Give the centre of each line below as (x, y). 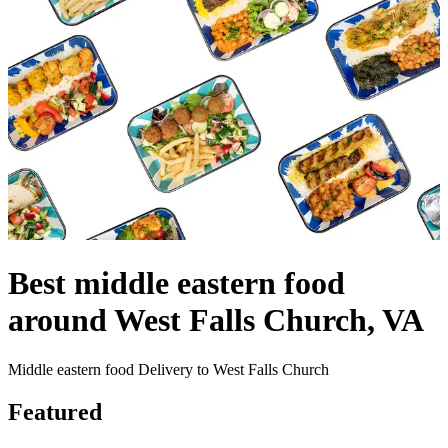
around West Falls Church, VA (216, 320)
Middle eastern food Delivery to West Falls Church (168, 369)
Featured (55, 411)
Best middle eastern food (176, 283)
